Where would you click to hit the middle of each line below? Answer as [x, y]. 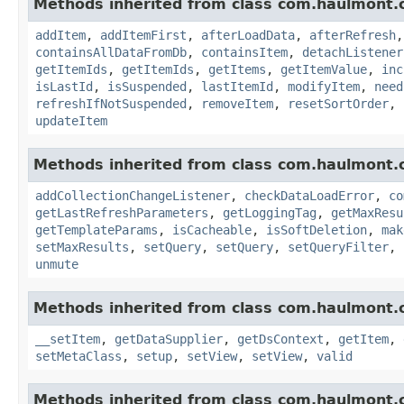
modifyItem [324, 86]
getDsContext [280, 339]
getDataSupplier [169, 339]
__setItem [68, 339]
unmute [57, 264]
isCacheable [212, 230]
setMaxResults [82, 247]
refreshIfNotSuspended [111, 103]
